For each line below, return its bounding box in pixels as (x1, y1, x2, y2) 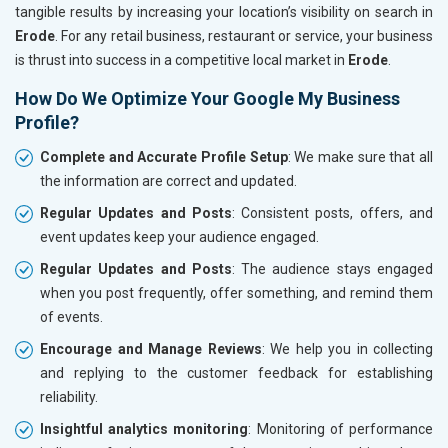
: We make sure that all (287, 148, 434, 165)
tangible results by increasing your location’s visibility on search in (15, 3, 433, 20)
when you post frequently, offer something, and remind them (40, 284, 433, 301)
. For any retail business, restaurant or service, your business (55, 27, 433, 44)
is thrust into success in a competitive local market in (15, 51, 348, 68)
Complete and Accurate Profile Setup (40, 148, 288, 165)
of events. (40, 308, 103, 325)
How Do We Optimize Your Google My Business (15, 87, 400, 109)
